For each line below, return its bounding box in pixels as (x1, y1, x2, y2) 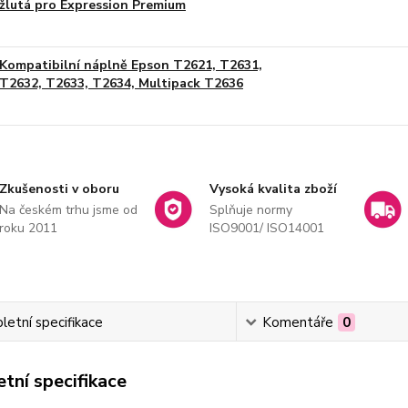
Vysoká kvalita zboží (209, 180, 337, 198)
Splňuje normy (209, 201, 292, 219)
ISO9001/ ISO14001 (209, 219, 324, 237)
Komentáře (261, 313, 333, 331)
